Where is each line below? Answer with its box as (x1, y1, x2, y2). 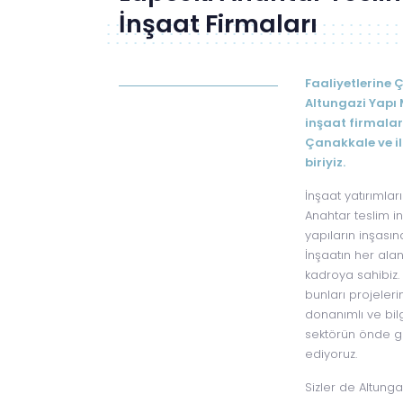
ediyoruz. (305, 345, 358, 363)
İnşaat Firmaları (119, 7, 318, 40)
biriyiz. (305, 154, 346, 171)
